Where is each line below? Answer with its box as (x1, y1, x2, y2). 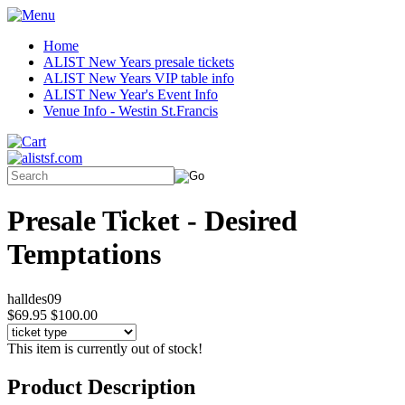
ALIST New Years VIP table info (43, 71, 234, 86)
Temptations (7, 238, 161, 271)
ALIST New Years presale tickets (43, 54, 234, 70)
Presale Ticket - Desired (7, 204, 297, 238)
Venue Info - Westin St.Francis (43, 103, 218, 118)
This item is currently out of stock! (7, 340, 202, 356)
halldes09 (7, 290, 61, 306)
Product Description (7, 374, 195, 399)
